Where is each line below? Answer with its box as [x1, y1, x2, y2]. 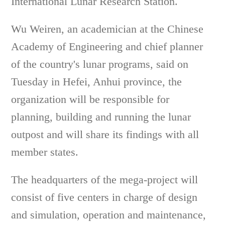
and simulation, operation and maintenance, [11, 208, 206, 221]
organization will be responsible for [11, 93, 170, 105]
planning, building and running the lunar [11, 110, 191, 123]
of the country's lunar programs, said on [11, 58, 189, 70]
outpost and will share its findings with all [11, 128, 199, 141]
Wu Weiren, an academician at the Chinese [11, 23, 204, 35]
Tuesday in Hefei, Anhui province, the [11, 75, 182, 88]
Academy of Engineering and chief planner [11, 40, 203, 53]
